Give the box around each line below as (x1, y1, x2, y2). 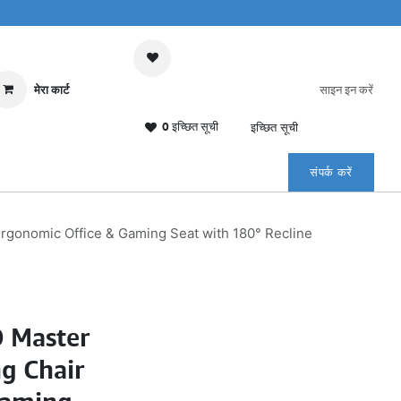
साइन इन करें (320, 81, 373, 97)
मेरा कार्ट (34, 81, 69, 97)
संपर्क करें (310, 165, 353, 179)
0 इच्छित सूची (162, 119, 218, 134)
